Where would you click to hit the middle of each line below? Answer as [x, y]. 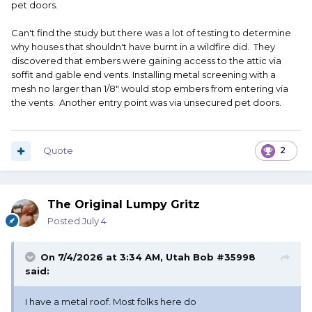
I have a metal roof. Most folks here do [111, 302]
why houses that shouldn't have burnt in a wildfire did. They [143, 47]
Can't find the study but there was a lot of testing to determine [151, 33]
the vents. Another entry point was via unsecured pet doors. [146, 103]
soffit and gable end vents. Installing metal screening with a [143, 75]
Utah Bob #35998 [211, 257]
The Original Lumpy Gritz [124, 205]
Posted [65, 221]
